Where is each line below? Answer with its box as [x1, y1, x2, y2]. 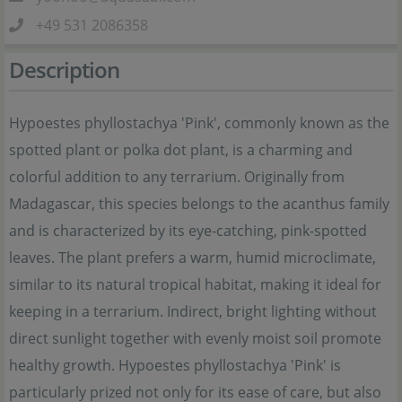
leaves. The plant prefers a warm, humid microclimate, [9, 248, 376, 267]
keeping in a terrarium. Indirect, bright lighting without [9, 301, 377, 321]
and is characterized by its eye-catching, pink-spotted [9, 221, 367, 240]
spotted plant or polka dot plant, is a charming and [9, 140, 353, 160]
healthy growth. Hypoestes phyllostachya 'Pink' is [9, 355, 341, 375]
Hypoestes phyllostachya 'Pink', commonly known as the [9, 113, 389, 133]
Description [9, 55, 119, 84]
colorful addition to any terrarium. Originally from [9, 167, 345, 187]
